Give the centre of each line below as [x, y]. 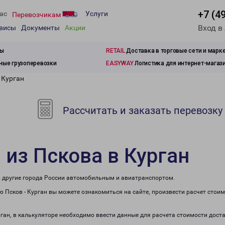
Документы [40, 28]
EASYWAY [120, 63]
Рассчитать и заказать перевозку [142, 110]
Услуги [97, 14]
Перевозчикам [37, 14]
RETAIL [116, 51]
